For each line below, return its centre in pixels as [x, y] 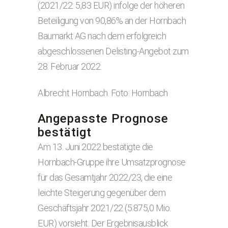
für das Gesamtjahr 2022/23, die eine [105, 177]
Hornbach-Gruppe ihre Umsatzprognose [112, 162]
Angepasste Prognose [103, 119]
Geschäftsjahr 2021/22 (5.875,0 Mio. [104, 208]
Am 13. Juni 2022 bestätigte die [95, 147]
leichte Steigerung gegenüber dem [102, 193]
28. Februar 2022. [70, 66]
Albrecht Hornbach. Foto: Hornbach [103, 93]
